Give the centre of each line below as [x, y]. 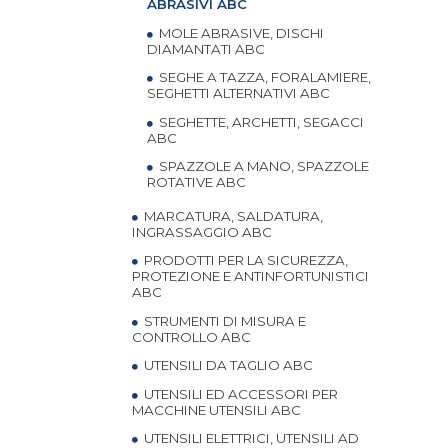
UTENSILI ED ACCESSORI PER [239, 393]
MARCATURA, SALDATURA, [232, 215]
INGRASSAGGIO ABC [202, 231]
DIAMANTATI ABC [206, 48]
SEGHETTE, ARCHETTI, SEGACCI [260, 121]
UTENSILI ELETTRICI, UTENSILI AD [250, 438]
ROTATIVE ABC [196, 182]
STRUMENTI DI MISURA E [223, 320]
